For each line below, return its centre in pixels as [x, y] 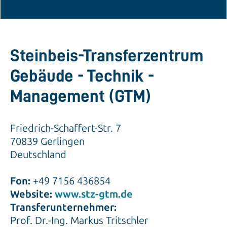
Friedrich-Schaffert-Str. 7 [66, 128]
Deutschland [38, 155]
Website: [32, 194]
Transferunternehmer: [63, 207]
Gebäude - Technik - [82, 76]
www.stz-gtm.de [94, 194]
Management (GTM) [81, 96]
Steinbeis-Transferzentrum [107, 56]
